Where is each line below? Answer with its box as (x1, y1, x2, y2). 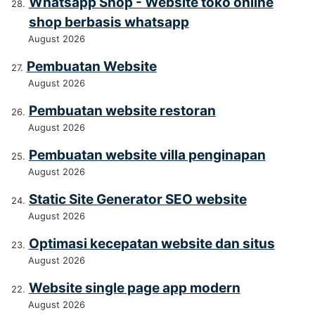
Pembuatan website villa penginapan (28, 147, 266, 164)
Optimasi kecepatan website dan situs (28, 236, 275, 252)
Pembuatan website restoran (28, 103, 216, 120)
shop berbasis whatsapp (28, 14, 189, 31)
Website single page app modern (28, 280, 240, 297)
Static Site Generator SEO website (28, 191, 247, 208)
